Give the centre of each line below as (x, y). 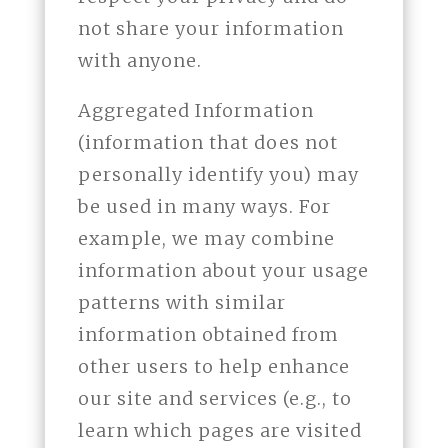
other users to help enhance (213, 367)
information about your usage (223, 271)
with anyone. (139, 61)
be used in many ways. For (204, 207)
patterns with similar (181, 303)
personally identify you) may (218, 175)
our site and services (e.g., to (214, 399)
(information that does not (207, 143)
